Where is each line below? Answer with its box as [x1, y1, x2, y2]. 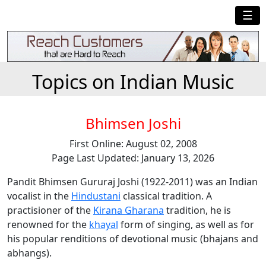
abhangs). [7, 246, 52, 260]
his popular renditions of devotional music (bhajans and [7, 232, 258, 246]
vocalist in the [7, 189, 71, 203]
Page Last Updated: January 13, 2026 [52, 151, 214, 165]
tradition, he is [164, 204, 231, 217]
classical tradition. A [121, 189, 212, 203]
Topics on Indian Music [32, 69, 234, 95]
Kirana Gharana [93, 204, 164, 217]
